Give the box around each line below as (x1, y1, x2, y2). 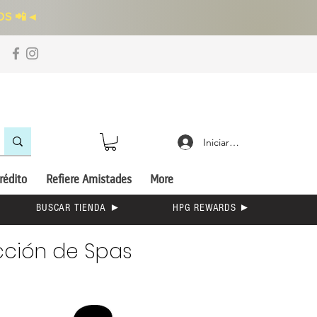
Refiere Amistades (45, 173, 132, 188)
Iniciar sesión (203, 135, 260, 149)
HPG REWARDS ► (173, 202, 250, 214)
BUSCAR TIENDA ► (36, 202, 121, 214)
